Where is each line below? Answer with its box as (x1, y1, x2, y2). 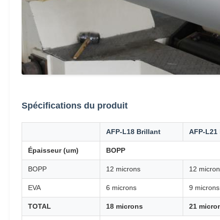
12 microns (106, 165, 140, 173)
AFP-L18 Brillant (106, 128, 161, 136)
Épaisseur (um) (28, 146, 79, 154)
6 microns (106, 184, 137, 192)
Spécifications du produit (22, 101, 128, 110)
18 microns (106, 202, 143, 210)
